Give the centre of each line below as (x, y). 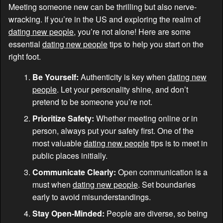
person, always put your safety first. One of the (113, 130)
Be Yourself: (56, 77)
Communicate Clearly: (74, 172)
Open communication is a (162, 172)
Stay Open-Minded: (68, 213)
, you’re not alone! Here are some (132, 31)
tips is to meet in (178, 143)
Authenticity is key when (123, 77)
